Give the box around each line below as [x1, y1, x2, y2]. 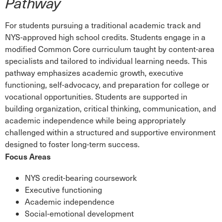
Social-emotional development [25, 208, 134, 219]
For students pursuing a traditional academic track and [5, 20, 201, 30]
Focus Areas [5, 151, 51, 162]
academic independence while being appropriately [5, 115, 186, 125]
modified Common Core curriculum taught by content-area [5, 44, 215, 54]
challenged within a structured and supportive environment [5, 127, 216, 137]
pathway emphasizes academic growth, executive [5, 67, 183, 78]
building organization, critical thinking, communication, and [5, 103, 216, 113]
